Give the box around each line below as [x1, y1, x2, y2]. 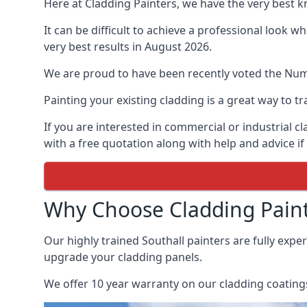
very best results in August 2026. [44, 39, 212, 54]
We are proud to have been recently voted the [44, 66, 284, 81]
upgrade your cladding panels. [44, 249, 202, 265]
